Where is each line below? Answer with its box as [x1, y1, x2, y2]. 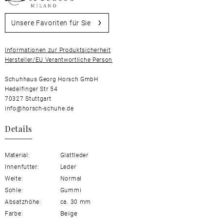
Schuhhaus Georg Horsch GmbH [5, 75, 98, 83]
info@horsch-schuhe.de [5, 104, 74, 112]
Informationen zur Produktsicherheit [5, 46, 111, 54]
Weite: [5, 174, 23, 182]
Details [5, 123, 32, 134]
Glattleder [58, 151, 89, 159]
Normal [58, 174, 82, 182]
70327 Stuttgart [5, 94, 52, 103]
